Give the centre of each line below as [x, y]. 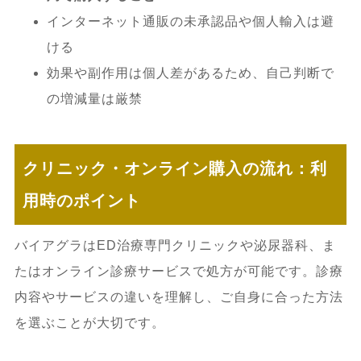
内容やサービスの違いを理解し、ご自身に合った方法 [178, 297]
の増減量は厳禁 [94, 98]
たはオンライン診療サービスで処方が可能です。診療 [178, 271]
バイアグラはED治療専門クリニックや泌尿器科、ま [175, 245]
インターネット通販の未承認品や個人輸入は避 [190, 21]
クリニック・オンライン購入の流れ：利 [174, 168]
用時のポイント [81, 200]
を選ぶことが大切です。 [89, 322]
